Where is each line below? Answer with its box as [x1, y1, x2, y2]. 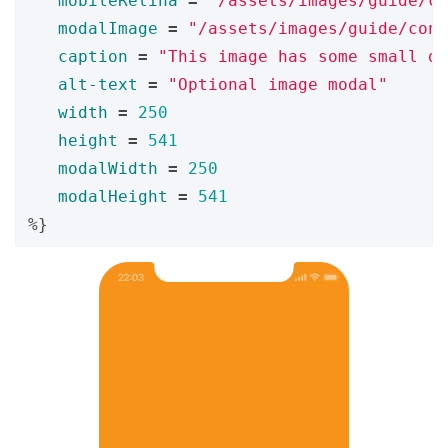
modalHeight [58, 186, 168, 206]
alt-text [58, 74, 138, 94]
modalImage [58, 18, 158, 38]
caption [58, 46, 128, 66]
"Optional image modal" [168, 74, 388, 94]
